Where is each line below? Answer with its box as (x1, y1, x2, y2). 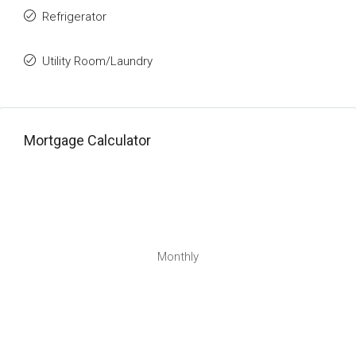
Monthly (157, 250, 199, 264)
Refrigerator (42, 10, 106, 24)
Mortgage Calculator (24, 132, 151, 149)
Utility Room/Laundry (42, 54, 153, 68)
